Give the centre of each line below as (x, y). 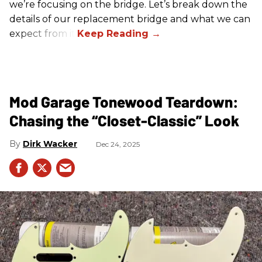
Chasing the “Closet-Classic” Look (124, 120)
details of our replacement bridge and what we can (130, 19)
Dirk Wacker (50, 144)
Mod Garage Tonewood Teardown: (124, 101)
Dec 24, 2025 (118, 144)
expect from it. (43, 33)
